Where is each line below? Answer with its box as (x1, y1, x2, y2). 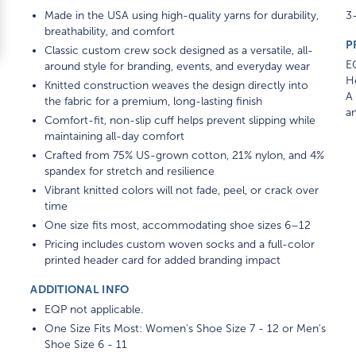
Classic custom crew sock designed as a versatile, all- (44, 44, 314, 56)
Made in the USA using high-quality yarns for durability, (44, 10, 319, 21)
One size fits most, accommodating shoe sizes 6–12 (44, 219, 311, 231)
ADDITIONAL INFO (30, 283, 130, 296)
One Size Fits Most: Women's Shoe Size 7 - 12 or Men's (44, 323, 327, 335)
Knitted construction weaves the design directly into (44, 79, 309, 91)
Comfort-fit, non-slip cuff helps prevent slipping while (44, 114, 316, 126)
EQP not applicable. (44, 304, 144, 315)
